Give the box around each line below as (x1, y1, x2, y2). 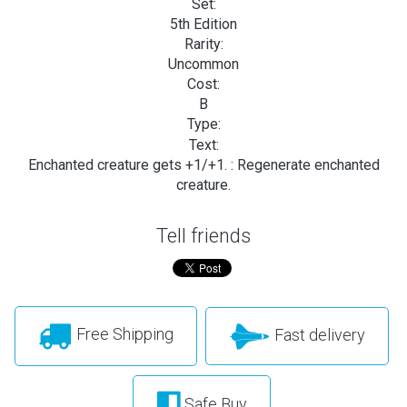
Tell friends (156, 223, 251, 247)
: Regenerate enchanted (230, 155, 380, 174)
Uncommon (168, 55, 239, 73)
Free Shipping (72, 324, 174, 344)
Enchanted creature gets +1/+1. (27, 155, 231, 174)
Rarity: (184, 35, 223, 53)
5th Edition (170, 15, 237, 33)
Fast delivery (270, 324, 365, 344)
